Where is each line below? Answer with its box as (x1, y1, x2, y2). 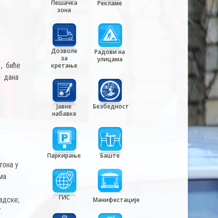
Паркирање (47, 151, 81, 160)
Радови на (94, 47, 126, 56)
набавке (52, 109, 76, 118)
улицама (97, 54, 123, 63)
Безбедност (92, 102, 129, 111)
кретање (51, 61, 77, 70)
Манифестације (92, 196, 140, 204)
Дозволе (51, 46, 77, 55)
